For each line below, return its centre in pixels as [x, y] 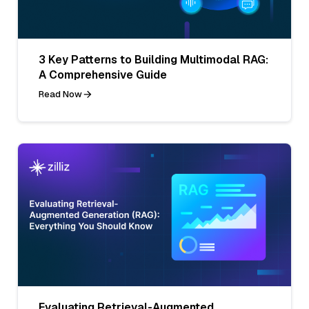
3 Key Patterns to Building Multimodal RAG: [153, 59]
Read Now [60, 94]
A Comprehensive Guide [103, 74]
